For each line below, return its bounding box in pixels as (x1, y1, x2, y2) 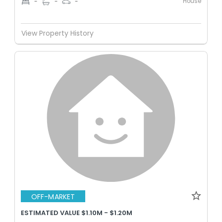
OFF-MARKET (31, 191, 75, 202)
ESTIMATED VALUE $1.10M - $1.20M (21, 208, 132, 218)
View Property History (21, 28, 94, 38)
